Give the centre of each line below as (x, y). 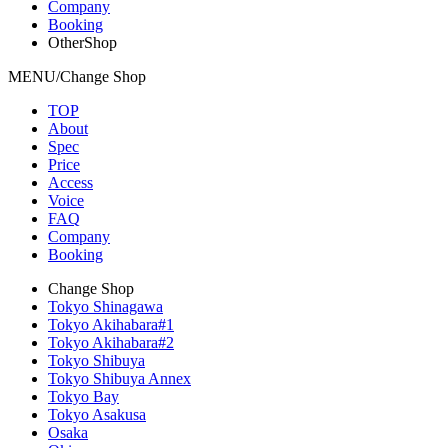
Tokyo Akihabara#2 (111, 342)
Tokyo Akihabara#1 (111, 324)
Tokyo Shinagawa (105, 306)
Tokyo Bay (83, 396)
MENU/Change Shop (77, 76)
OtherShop (82, 42)
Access (70, 182)
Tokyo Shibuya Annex (119, 378)
